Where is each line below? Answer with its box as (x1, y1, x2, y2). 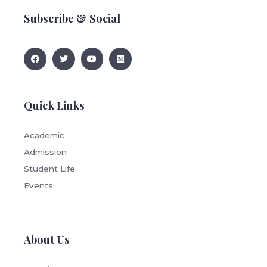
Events (24, 181, 53, 191)
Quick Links (24, 98, 85, 113)
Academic (24, 131, 64, 141)
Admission (24, 147, 67, 157)
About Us (24, 232, 70, 247)
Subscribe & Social (24, 11, 120, 26)
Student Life (24, 164, 75, 174)
